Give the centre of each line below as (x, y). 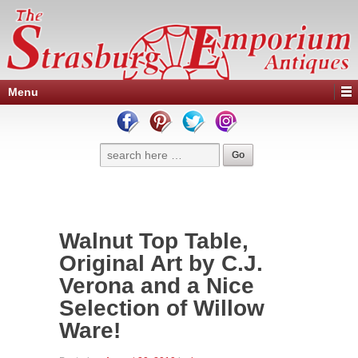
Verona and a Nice (157, 286)
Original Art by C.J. (161, 263)
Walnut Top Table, (154, 241)
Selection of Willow (162, 308)
